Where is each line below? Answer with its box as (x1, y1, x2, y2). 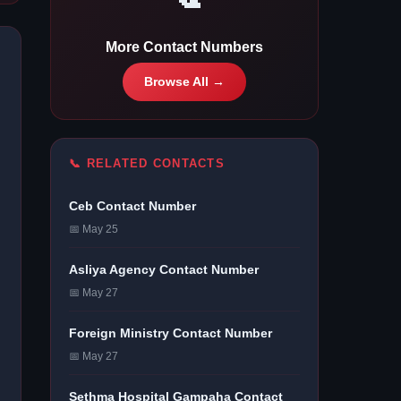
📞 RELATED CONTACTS (69, 157, 226, 170)
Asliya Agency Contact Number (69, 262, 259, 277)
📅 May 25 (69, 223, 118, 235)
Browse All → (144, 75, 225, 89)
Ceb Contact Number (69, 199, 196, 213)
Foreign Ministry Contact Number (69, 326, 272, 340)
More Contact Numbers (106, 39, 263, 55)
